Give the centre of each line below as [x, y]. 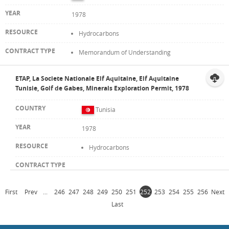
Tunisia [106, 109]
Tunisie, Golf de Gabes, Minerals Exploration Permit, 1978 [102, 88]
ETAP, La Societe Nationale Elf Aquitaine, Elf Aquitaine [97, 78]
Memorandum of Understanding [125, 52]
